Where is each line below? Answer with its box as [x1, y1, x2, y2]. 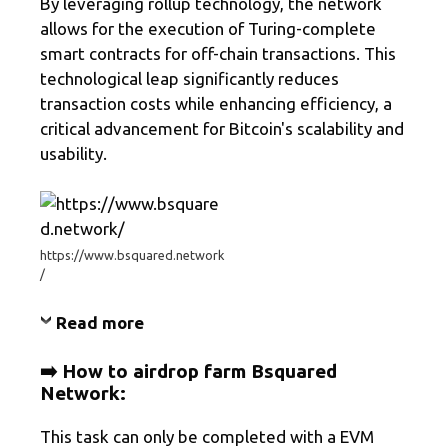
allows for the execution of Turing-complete [40, 18, 376, 38]
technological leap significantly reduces [40, 68, 339, 88]
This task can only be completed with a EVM [40, 427, 374, 446]
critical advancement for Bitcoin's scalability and [40, 118, 404, 138]
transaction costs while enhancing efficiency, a [40, 93, 392, 113]
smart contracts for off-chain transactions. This [40, 43, 396, 63]
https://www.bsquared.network [40, 248, 224, 262]
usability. [40, 143, 107, 163]
